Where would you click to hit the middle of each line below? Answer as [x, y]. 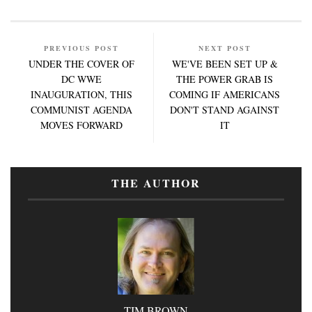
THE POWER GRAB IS [225, 79]
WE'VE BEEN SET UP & [225, 63]
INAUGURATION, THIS [82, 94]
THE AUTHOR [156, 182]
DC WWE [82, 79]
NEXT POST [225, 48]
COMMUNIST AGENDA [82, 109]
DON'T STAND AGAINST [225, 109]
